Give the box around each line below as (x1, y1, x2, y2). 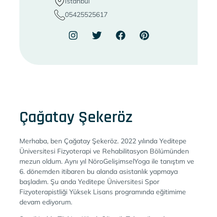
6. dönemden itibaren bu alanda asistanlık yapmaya (19, 167, 178, 176)
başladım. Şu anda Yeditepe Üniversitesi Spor (19, 177, 159, 186)
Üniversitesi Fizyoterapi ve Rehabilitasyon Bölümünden (19, 146, 189, 155)
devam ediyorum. (19, 197, 72, 206)
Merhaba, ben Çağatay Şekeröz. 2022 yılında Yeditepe (19, 136, 186, 145)
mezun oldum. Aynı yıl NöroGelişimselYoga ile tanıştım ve (19, 156, 194, 166)
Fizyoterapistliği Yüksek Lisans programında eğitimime (19, 187, 186, 196)
